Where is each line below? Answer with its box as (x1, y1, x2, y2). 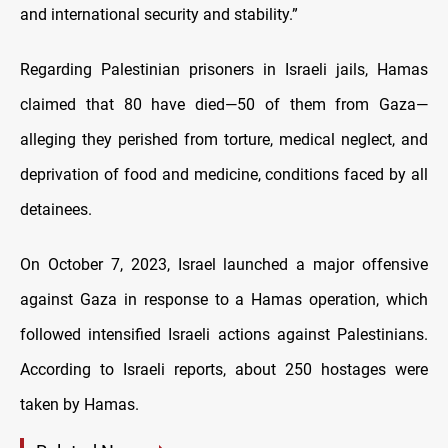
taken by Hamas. (20, 394, 139, 414)
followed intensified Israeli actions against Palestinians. (20, 324, 428, 344)
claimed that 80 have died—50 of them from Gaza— (20, 94, 428, 114)
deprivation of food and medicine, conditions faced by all (20, 164, 428, 184)
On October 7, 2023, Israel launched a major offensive (20, 254, 428, 274)
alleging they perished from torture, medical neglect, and (20, 129, 428, 149)
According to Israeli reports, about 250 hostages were (20, 359, 428, 379)
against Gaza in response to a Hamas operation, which (20, 289, 428, 309)
